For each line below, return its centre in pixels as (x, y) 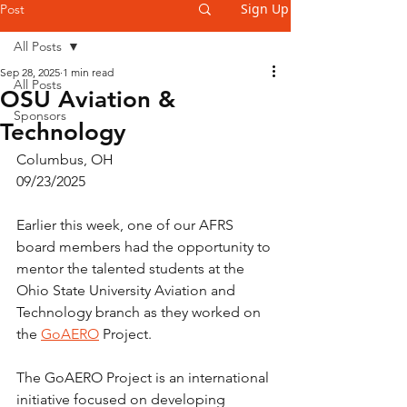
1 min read (88, 72)
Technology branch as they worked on (140, 312)
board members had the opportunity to (145, 247)
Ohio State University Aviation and (128, 290)
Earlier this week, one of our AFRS (127, 225)
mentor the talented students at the (132, 268)
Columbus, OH (65, 159)
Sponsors (40, 115)
